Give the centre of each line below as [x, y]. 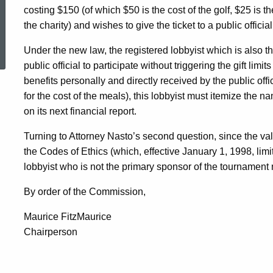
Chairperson [51, 232]
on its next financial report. [80, 111]
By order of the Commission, [85, 192]
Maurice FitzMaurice [68, 217]
